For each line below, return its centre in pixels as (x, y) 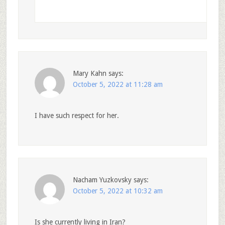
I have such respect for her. (77, 116)
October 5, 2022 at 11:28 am (118, 85)
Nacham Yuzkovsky (102, 180)
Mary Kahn (89, 74)
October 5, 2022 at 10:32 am (118, 191)
